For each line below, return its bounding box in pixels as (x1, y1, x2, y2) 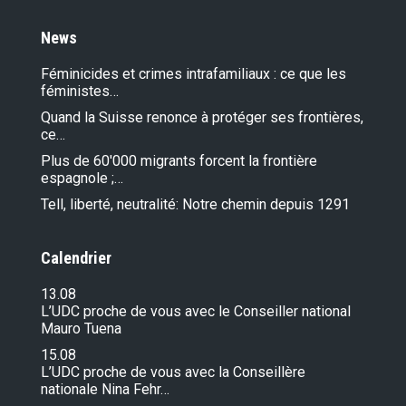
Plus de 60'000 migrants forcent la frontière (41, 151, 317, 169)
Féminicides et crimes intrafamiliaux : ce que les (41, 64, 346, 82)
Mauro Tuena (41, 319, 121, 337)
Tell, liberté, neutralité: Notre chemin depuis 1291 (41, 195, 350, 213)
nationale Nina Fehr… (41, 380, 169, 398)
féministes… (41, 82, 119, 100)
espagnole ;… (41, 169, 123, 187)
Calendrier (41, 247, 111, 267)
